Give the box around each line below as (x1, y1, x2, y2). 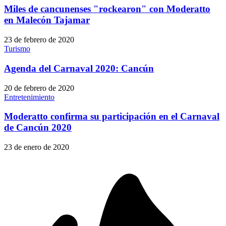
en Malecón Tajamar (4, 15, 90, 26)
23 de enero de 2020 (4, 142, 69, 151)
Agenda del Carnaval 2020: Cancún (4, 63, 154, 74)
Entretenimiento (4, 92, 54, 101)
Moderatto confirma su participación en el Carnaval (4, 111, 219, 122)
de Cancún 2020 (4, 122, 72, 133)
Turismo (4, 44, 30, 53)
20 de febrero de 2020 (4, 83, 74, 92)
